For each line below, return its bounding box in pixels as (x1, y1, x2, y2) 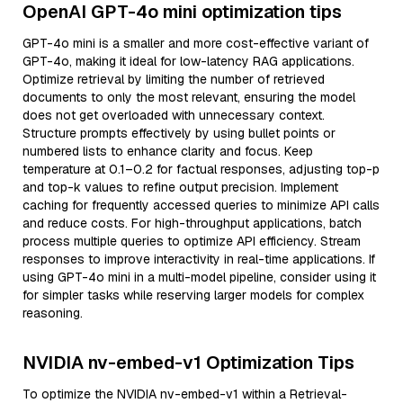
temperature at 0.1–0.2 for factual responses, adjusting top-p (22, 161, 380, 177)
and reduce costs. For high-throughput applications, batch (22, 215, 362, 231)
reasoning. (22, 305, 83, 321)
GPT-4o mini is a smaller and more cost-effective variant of (22, 35, 369, 51)
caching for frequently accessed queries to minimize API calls (22, 197, 380, 213)
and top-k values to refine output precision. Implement (22, 179, 338, 195)
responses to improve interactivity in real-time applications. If (22, 251, 375, 267)
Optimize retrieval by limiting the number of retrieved (22, 71, 325, 87)
